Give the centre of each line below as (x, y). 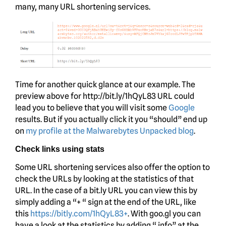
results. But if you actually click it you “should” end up (111, 119)
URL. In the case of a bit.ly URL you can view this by (106, 190)
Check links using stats (60, 149)
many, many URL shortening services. (83, 7)
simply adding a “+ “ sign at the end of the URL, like (106, 202)
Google (182, 107)
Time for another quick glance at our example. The (105, 84)
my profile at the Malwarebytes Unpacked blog (110, 131)
